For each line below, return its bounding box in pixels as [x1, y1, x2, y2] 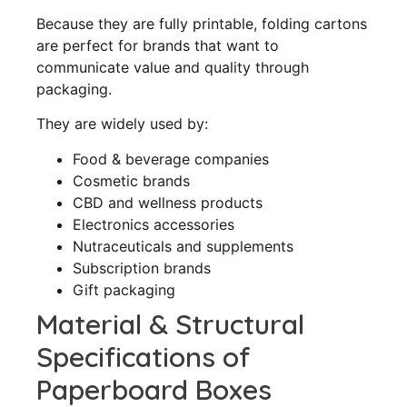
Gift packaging [73, 280, 175, 299]
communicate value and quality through [36, 57, 309, 76]
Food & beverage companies [73, 149, 269, 168]
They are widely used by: [36, 114, 208, 134]
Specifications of [36, 339, 251, 374]
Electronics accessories [73, 214, 234, 233]
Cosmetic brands [73, 171, 190, 190]
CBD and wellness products [73, 193, 263, 212]
